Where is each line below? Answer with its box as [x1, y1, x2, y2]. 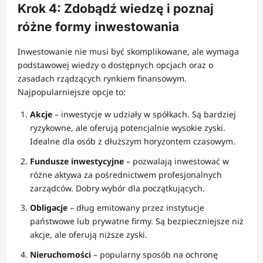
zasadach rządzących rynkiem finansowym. [18, 73, 187, 85]
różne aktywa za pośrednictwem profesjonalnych [30, 168, 222, 180]
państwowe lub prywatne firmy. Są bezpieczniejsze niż [30, 215, 244, 227]
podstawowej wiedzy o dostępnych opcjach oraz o [18, 59, 213, 71]
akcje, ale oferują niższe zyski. [30, 229, 147, 241]
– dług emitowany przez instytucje [68, 202, 204, 214]
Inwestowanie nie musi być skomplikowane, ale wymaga [18, 46, 239, 58]
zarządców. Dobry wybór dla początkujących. [30, 182, 205, 194]
